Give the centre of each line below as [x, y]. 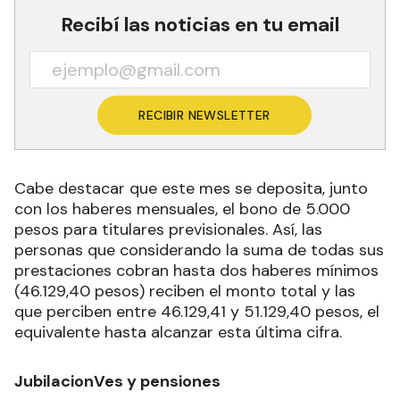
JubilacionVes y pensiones [119, 381]
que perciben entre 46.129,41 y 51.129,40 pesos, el [197, 311]
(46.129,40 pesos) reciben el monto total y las [185, 291]
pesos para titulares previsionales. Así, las [168, 229]
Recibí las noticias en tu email [200, 24]
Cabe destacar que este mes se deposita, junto [191, 188]
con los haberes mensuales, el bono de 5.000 [182, 208]
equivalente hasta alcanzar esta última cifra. [178, 332]
